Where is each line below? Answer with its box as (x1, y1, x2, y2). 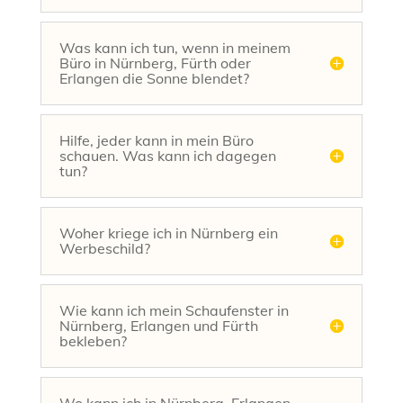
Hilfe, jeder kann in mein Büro (58, 130, 254, 149)
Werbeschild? (58, 238, 150, 257)
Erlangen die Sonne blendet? (58, 68, 249, 87)
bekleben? (58, 331, 127, 350)
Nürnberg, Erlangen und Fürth (58, 316, 258, 335)
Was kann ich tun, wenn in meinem (58, 38, 291, 57)
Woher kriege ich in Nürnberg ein (58, 223, 278, 242)
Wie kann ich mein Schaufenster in (58, 300, 289, 319)
